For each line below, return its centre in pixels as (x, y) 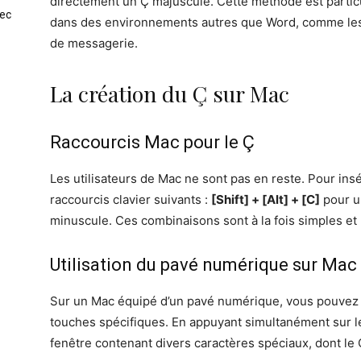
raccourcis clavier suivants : (131, 199)
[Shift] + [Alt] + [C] (266, 199)
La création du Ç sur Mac (170, 93)
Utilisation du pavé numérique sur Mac (203, 265)
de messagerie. (94, 43)
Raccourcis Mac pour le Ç (152, 142)
